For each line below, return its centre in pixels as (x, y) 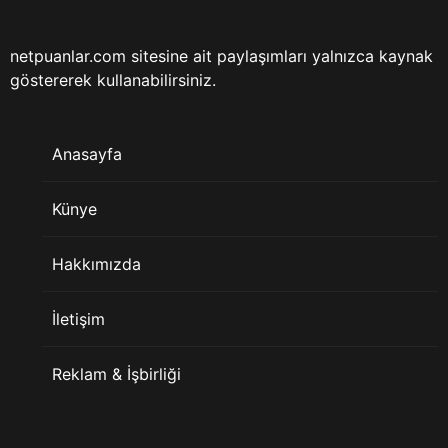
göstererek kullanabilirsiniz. (113, 80)
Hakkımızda (96, 264)
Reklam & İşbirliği (116, 374)
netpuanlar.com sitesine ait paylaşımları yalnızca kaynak (221, 56)
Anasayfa (87, 154)
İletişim (78, 319)
